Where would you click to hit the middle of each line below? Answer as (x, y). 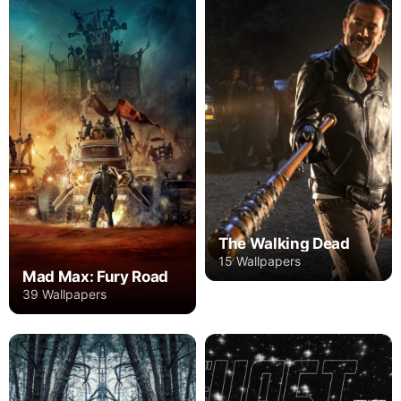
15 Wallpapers (260, 260)
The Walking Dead (284, 243)
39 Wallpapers (64, 294)
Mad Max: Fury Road (95, 276)
